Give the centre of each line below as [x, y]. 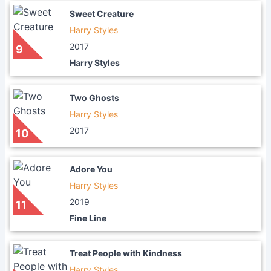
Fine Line [88, 218]
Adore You [91, 169]
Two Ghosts [94, 98]
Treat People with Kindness [126, 253]
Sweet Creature [102, 14]
